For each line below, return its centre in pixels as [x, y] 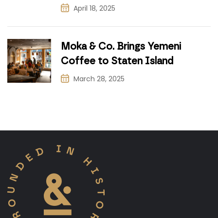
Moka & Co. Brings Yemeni [121, 46]
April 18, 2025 [94, 9]
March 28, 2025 [99, 79]
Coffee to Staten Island [117, 61]
